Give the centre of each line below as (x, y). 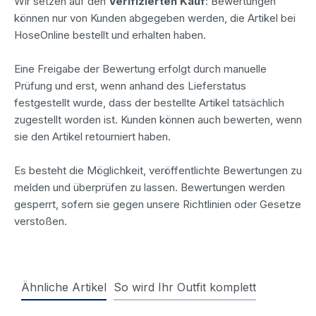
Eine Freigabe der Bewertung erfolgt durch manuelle (140, 68)
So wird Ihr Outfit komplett (185, 287)
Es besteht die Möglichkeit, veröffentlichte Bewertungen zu (158, 170)
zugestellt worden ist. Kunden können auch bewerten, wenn (158, 119)
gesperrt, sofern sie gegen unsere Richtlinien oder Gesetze (158, 204)
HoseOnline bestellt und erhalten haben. (110, 35)
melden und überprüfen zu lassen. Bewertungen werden (150, 187)
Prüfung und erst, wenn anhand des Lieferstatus (130, 85)
